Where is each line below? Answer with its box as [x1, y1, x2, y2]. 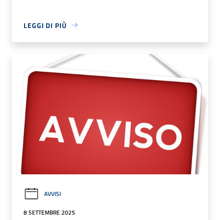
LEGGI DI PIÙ [24, 20, 67, 30]
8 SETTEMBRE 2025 [24, 207, 75, 217]
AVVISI [44, 189, 61, 199]
